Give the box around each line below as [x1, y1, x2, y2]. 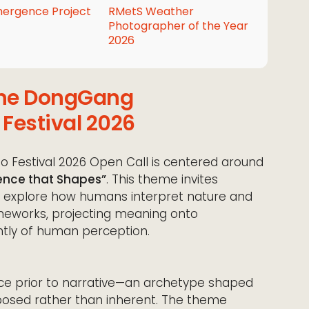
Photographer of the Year [108, 18, 248, 34]
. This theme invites [106, 171, 218, 188]
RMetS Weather [108, 3, 194, 19]
